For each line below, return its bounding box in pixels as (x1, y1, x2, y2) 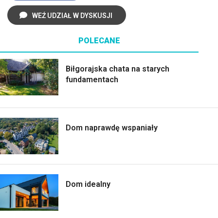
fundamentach (66, 75, 118, 84)
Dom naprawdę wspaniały (66, 123, 158, 132)
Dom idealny (66, 179, 110, 189)
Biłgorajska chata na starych (66, 64, 169, 73)
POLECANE (78, 36, 120, 45)
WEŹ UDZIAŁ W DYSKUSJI (32, 12, 112, 19)
